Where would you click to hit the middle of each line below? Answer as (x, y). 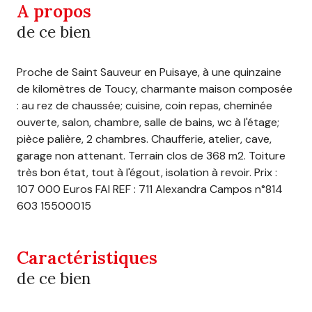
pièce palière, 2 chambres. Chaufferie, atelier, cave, (144, 139)
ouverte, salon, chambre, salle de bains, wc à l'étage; (148, 122)
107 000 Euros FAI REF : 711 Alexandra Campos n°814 (150, 189)
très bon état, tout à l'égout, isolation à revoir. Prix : (147, 172)
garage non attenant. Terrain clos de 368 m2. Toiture (151, 155)
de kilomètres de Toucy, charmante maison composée (155, 88)
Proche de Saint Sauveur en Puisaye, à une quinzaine (149, 72)
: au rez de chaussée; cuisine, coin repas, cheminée (145, 105)
